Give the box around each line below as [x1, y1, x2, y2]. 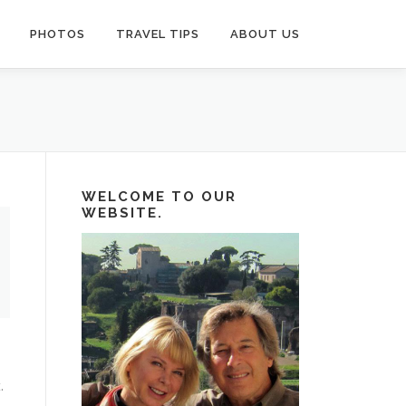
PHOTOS [30, 27, 85, 41]
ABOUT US [230, 27, 300, 41]
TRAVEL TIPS [116, 27, 199, 41]
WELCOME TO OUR [82, 188, 237, 205]
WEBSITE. [82, 205, 163, 221]
